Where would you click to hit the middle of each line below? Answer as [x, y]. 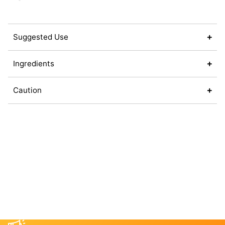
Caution [27, 90]
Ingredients [34, 64]
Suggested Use [41, 37]
